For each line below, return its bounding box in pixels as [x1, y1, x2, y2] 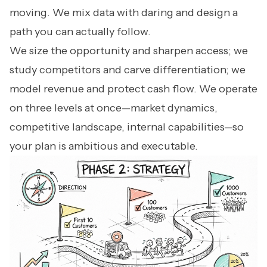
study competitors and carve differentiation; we [10, 63, 246, 77]
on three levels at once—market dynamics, [10, 101, 218, 115]
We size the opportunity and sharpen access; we [10, 44, 248, 58]
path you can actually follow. [10, 25, 151, 39]
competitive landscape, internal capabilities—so [10, 120, 244, 134]
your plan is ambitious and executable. [10, 139, 198, 153]
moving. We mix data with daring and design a [10, 6, 238, 20]
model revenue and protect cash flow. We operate [10, 82, 257, 96]
